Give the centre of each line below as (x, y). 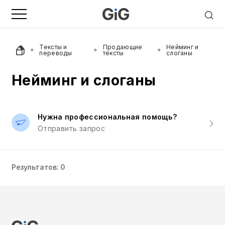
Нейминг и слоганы (84, 80)
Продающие (123, 47)
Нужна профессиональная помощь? (107, 117)
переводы (56, 53)
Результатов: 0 (39, 167)
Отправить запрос (71, 128)
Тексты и (53, 47)
